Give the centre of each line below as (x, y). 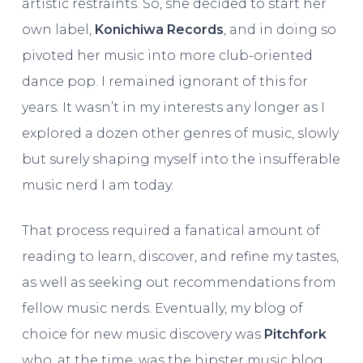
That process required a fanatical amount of (171, 231)
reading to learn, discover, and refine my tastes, (180, 257)
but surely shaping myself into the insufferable (181, 160)
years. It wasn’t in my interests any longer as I (173, 108)
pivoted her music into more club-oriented (167, 56)
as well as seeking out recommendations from (179, 283)
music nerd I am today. (97, 186)
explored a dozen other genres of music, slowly (180, 134)
